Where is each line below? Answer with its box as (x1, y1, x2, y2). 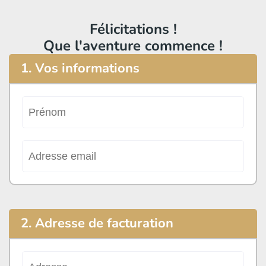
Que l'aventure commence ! (43, 36, 223, 55)
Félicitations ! (89, 20, 177, 39)
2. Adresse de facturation (21, 214, 173, 232)
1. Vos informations (21, 59, 140, 77)
